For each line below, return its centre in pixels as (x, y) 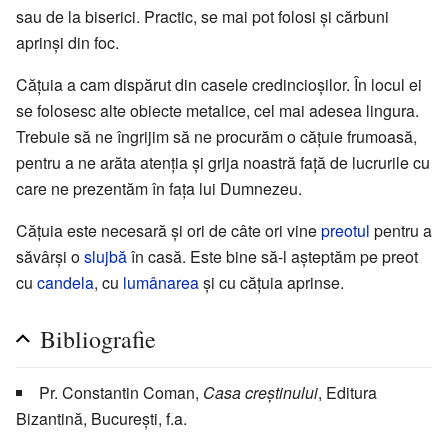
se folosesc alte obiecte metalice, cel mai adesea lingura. (217, 111)
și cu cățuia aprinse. (271, 283)
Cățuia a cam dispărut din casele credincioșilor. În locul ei (219, 85)
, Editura (347, 393)
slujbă (105, 257)
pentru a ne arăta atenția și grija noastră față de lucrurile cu (223, 163)
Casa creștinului (260, 393)
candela (65, 283)
